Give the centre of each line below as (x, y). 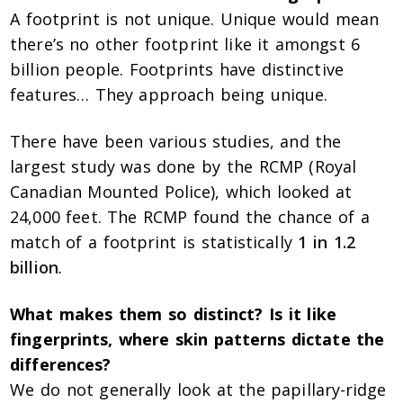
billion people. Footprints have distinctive (177, 70)
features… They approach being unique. (169, 95)
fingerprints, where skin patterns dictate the (197, 340)
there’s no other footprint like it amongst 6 (185, 45)
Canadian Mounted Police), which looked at (181, 192)
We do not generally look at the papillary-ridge (198, 390)
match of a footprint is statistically (154, 242)
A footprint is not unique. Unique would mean (195, 19)
